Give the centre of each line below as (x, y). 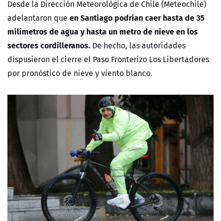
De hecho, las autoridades (138, 46)
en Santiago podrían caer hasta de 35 (137, 18)
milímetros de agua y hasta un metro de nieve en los (103, 32)
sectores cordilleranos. (49, 45)
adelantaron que (38, 18)
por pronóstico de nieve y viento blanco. (80, 73)
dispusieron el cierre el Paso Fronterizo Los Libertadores (108, 59)
